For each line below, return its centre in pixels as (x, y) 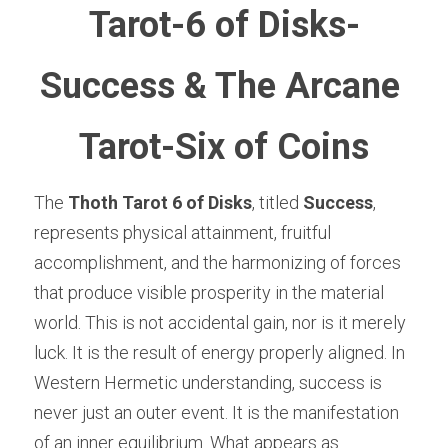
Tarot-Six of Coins (224, 146)
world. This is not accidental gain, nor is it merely (220, 322)
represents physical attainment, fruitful (182, 232)
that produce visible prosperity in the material (209, 292)
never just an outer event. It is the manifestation (216, 412)
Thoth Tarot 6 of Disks (160, 202)
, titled (277, 202)
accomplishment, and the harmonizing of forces (217, 262)
